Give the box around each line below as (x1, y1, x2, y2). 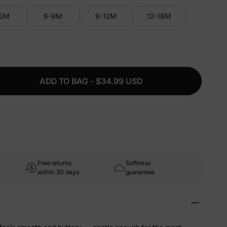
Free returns (37, 159, 71, 167)
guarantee (126, 168, 155, 176)
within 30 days (37, 168, 79, 176)
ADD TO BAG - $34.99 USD (39, 76, 142, 86)
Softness (126, 159, 150, 167)
